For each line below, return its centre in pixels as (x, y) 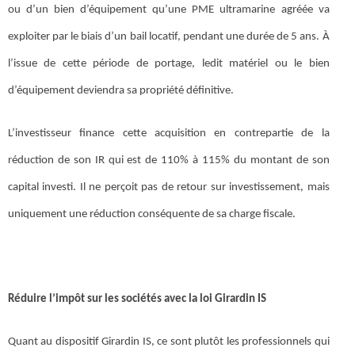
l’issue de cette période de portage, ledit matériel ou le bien (169, 63)
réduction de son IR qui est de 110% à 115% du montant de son (169, 160)
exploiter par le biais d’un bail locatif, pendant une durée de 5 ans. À (169, 36)
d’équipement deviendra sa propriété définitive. (121, 90)
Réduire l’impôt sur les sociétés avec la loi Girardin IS (137, 299)
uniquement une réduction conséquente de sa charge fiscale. (152, 214)
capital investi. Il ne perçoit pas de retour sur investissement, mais (169, 187)
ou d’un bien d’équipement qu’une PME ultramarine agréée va (169, 10)
